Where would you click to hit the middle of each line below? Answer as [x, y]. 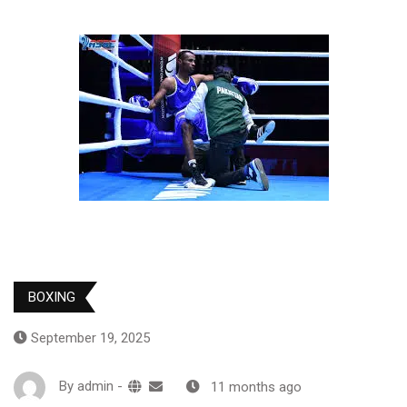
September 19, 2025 [90, 338]
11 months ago [256, 387]
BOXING [52, 298]
